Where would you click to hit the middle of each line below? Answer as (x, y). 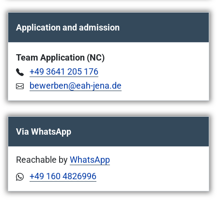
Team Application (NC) (60, 58)
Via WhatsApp (44, 132)
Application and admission (68, 28)
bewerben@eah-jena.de (76, 86)
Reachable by (43, 160)
